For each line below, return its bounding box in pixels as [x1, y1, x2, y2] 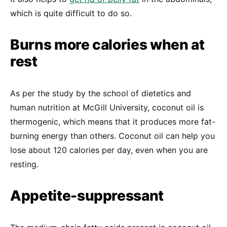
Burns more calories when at [10, 36, 205, 53]
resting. [10, 159, 39, 169]
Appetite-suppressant [10, 187, 164, 204]
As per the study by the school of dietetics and [10, 88, 191, 98]
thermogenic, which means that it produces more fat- [10, 117, 215, 127]
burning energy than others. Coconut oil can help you [10, 131, 215, 141]
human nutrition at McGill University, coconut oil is [10, 102, 204, 112]
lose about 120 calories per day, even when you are [10, 145, 208, 155]
